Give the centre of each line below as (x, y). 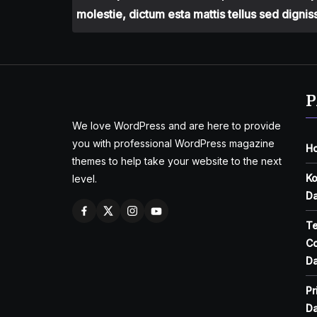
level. (85, 179)
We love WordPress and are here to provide (177, 126)
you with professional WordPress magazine (173, 143)
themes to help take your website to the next (177, 161)
